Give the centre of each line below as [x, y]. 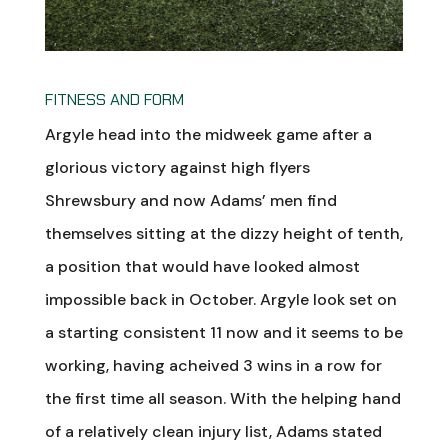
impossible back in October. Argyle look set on [220, 299]
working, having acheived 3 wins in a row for [213, 365]
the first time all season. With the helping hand [222, 398]
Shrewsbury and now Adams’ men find [190, 200]
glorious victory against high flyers [177, 167]
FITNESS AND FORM [114, 99]
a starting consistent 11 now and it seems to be [223, 332]
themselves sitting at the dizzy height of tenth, [223, 233]
